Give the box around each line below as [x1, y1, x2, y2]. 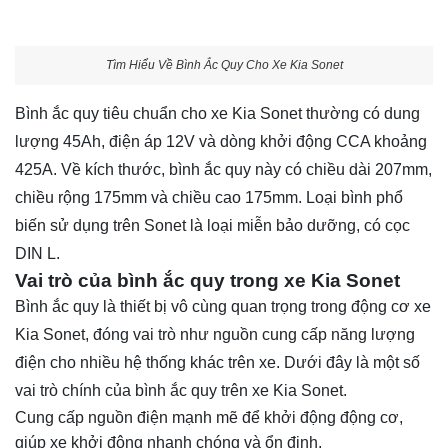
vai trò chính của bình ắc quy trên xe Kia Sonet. [15, 381, 347, 399]
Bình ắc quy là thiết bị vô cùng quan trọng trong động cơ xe [15, 297, 431, 315]
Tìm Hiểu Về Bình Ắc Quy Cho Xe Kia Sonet [105, 58, 343, 73]
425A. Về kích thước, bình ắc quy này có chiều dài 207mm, [15, 160, 432, 178]
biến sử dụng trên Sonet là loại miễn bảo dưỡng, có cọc [15, 216, 410, 234]
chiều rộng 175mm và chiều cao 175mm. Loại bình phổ [15, 188, 403, 206]
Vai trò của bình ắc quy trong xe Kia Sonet [15, 269, 400, 291]
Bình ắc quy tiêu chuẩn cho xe [15, 104, 232, 122]
